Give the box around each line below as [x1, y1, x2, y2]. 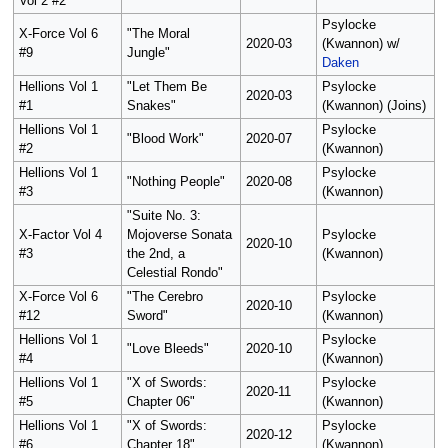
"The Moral [126, 27, 190, 42]
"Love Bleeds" [126, 342, 209, 357]
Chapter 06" [126, 395, 195, 410]
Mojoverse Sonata [126, 228, 232, 243]
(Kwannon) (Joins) [321, 99, 426, 114]
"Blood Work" [126, 132, 204, 147]
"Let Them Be [126, 80, 207, 95]
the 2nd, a [126, 247, 185, 262]
